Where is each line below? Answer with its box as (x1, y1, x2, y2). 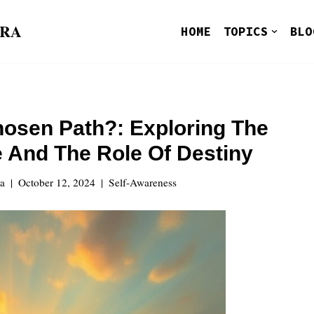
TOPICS (223, 24, 268, 40)
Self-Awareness (108, 175, 177, 189)
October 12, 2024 (18, 175, 95, 189)
